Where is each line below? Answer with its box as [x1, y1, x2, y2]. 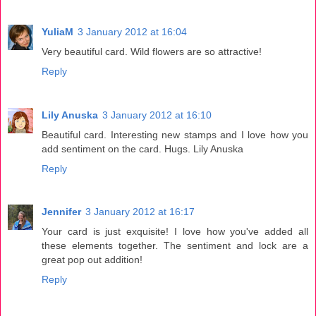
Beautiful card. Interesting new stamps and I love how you [42, 128, 308, 140]
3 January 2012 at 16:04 [78, 25, 187, 37]
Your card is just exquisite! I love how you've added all [42, 226, 308, 238]
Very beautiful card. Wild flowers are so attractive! [42, 45, 262, 57]
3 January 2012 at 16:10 [102, 109, 212, 121]
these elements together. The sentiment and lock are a [42, 240, 308, 252]
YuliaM [42, 25, 73, 37]
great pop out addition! [42, 254, 142, 266]
